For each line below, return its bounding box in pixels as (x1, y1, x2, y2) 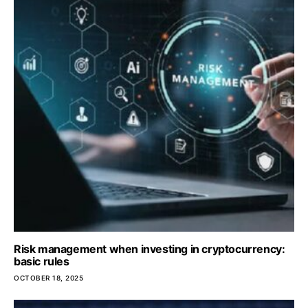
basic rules (14, 254, 69, 268)
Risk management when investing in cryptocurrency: (14, 242, 285, 256)
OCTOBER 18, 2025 (14, 274, 83, 282)
